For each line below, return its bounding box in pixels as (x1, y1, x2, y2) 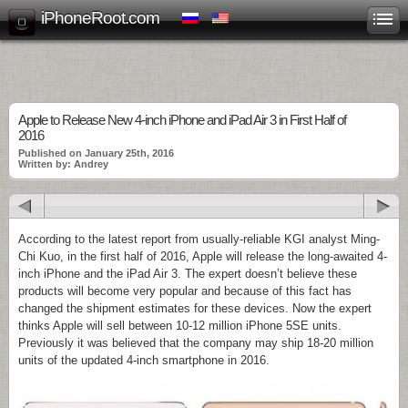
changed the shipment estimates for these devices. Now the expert (18, 301, 372, 315)
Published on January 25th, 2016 (18, 148, 174, 158)
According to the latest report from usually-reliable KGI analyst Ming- (18, 232, 380, 246)
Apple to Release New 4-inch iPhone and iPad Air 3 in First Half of (18, 112, 346, 127)
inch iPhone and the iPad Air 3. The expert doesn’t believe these (18, 267, 357, 280)
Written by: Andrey (18, 158, 108, 169)
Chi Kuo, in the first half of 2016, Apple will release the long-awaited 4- (18, 250, 387, 263)
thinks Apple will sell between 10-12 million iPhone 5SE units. (18, 319, 342, 332)
